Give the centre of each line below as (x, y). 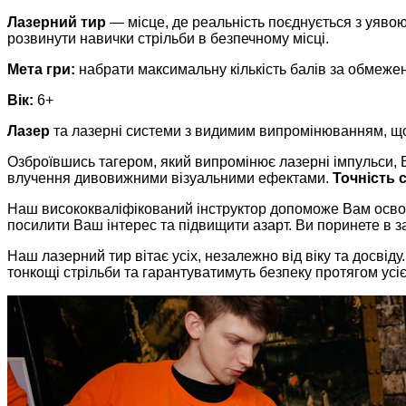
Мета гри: (41, 69)
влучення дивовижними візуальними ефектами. (170, 178)
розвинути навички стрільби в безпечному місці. (168, 38)
